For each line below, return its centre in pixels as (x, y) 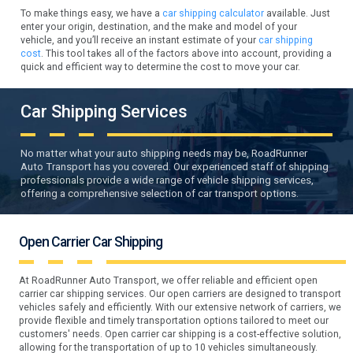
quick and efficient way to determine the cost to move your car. (161, 67)
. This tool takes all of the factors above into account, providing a (187, 54)
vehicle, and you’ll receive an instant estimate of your (140, 41)
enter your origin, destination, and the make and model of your (159, 27)
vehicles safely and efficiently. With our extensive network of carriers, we (180, 307)
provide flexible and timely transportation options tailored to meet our (173, 321)
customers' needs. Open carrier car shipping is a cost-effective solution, (180, 334)
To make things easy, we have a (92, 14)
